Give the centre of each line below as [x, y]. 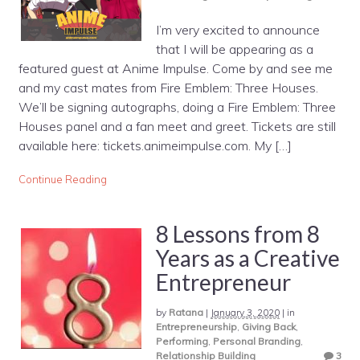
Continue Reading [62, 180]
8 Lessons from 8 [237, 233]
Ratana [186, 312]
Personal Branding [256, 341]
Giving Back [268, 326]
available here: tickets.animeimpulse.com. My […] [155, 145]
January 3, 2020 [245, 312]
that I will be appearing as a [234, 49]
